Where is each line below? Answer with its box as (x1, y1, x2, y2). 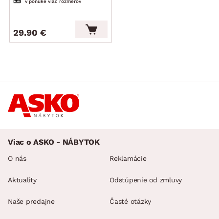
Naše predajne (8, 197, 55, 206)
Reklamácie (109, 154, 147, 163)
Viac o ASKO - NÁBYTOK (8, 137, 100, 147)
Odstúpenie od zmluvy (109, 176, 182, 184)
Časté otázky (109, 197, 151, 206)
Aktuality (8, 176, 37, 184)
